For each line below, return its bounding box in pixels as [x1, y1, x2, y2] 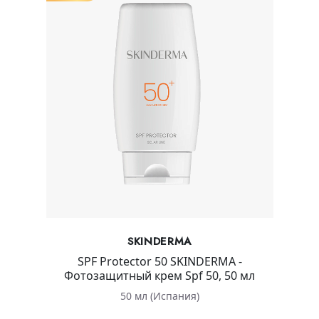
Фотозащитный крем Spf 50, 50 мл [64, 267, 255, 283]
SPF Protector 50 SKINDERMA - [77, 253, 242, 269]
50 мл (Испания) [120, 288, 199, 303]
